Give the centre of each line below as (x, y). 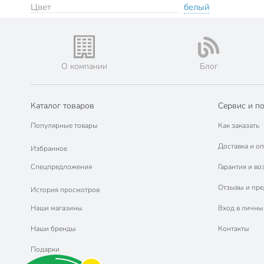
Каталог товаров (62, 106)
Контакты (233, 229)
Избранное (49, 148)
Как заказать (238, 126)
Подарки (45, 250)
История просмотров (65, 189)
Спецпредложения (61, 167)
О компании (84, 67)
